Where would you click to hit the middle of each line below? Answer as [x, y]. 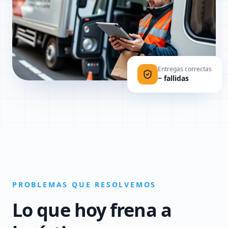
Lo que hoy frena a [92, 210]
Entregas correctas [185, 69]
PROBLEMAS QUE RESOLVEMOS [84, 184]
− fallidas [173, 78]
